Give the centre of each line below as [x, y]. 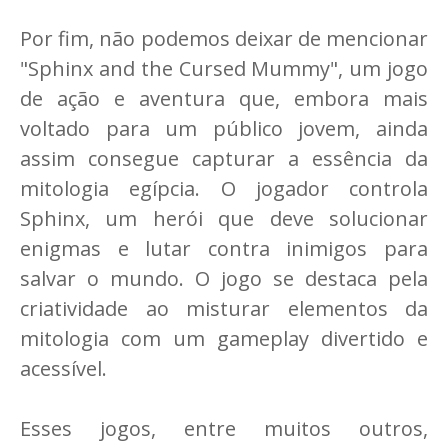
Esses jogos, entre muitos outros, [224, 429]
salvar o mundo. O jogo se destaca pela [224, 279]
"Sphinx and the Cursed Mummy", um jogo [224, 69]
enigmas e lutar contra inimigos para [224, 249]
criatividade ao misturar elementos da [224, 309]
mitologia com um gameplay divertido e [224, 339]
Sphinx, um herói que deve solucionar [224, 219]
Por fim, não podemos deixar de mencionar [224, 39]
